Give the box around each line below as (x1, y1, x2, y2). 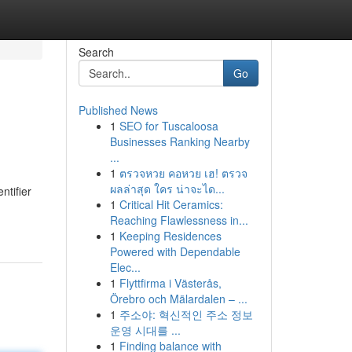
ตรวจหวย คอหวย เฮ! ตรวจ (119, 165, 247, 181)
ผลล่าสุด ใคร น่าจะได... (109, 181, 225, 196)
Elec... (109, 259, 141, 275)
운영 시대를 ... (109, 322, 181, 338)
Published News (78, 102, 158, 118)
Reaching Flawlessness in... (109, 212, 248, 228)
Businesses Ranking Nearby (109, 134, 250, 149)
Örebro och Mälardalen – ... (109, 291, 247, 306)
